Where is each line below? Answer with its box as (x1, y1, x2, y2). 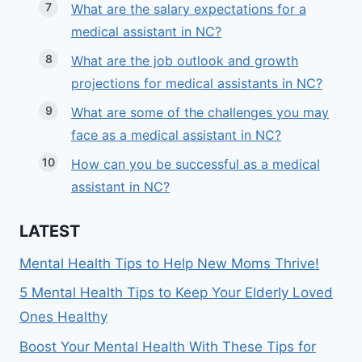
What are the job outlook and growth (71, 53, 298, 69)
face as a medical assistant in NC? (71, 127, 281, 144)
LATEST (19, 221, 80, 241)
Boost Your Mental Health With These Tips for (19, 339, 316, 356)
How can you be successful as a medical (71, 156, 320, 173)
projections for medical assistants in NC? (71, 75, 322, 92)
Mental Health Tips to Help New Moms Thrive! (19, 255, 319, 271)
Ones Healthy (19, 309, 107, 326)
